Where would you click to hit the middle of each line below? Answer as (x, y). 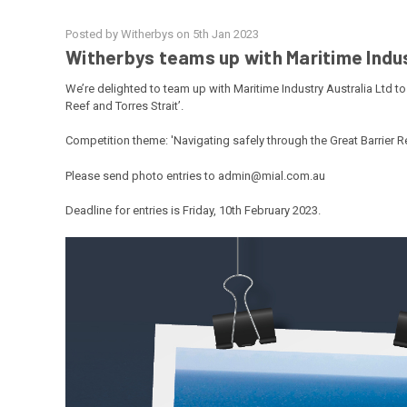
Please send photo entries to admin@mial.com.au (195, 175)
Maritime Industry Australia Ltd (313, 88)
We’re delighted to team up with (149, 88)
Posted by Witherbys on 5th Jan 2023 (162, 34)
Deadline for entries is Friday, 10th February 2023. (193, 211)
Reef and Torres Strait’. (126, 105)
